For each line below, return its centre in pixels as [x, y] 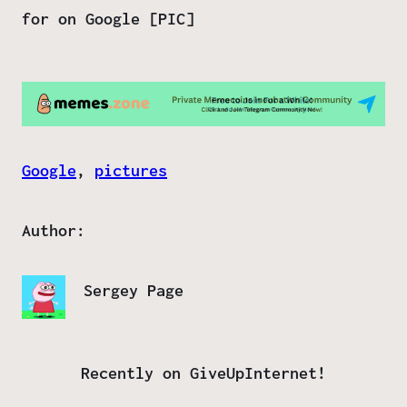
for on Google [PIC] [108, 18]
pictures [131, 171]
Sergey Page [134, 291]
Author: [54, 231]
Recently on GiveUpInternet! [203, 373]
